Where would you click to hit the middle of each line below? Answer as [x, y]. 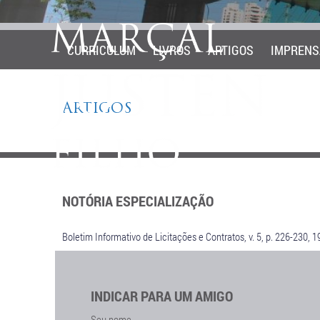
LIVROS [172, 50]
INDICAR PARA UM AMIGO [162, 296]
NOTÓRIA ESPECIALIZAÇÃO [138, 201]
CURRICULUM [101, 50]
